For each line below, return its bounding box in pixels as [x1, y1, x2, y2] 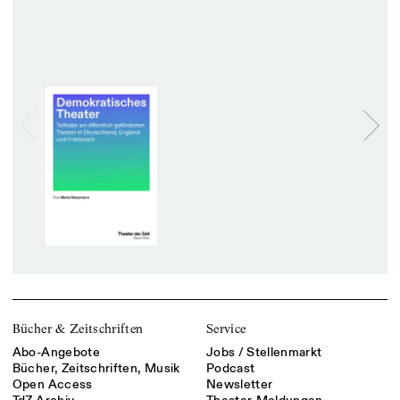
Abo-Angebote [12, 344, 100, 360]
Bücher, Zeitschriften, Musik [12, 360, 180, 376]
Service [205, 320, 246, 337]
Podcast [205, 360, 255, 376]
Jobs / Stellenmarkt [205, 344, 322, 360]
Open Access [12, 376, 93, 392]
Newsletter [205, 376, 273, 392]
